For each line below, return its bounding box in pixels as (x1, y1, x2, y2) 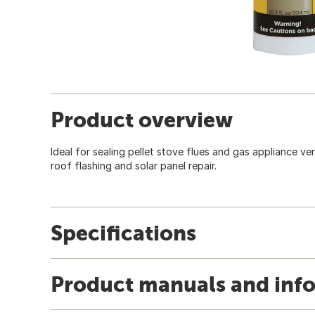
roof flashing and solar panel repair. (51, 159, 217, 172)
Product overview (51, 107, 233, 131)
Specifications (51, 220, 196, 245)
